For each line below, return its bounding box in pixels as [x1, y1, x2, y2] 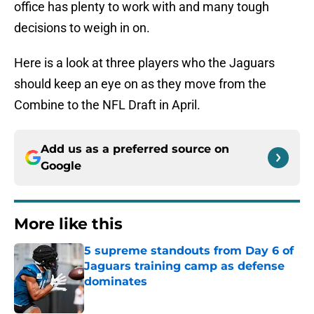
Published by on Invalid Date [83, 289, 205, 301]
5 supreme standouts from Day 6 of [84, 244, 294, 258]
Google [41, 159, 81, 173]
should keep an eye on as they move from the [14, 76, 266, 92]
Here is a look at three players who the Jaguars [14, 55, 275, 71]
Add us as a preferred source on [41, 142, 229, 156]
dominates [84, 275, 147, 289]
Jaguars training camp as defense [84, 259, 285, 273]
